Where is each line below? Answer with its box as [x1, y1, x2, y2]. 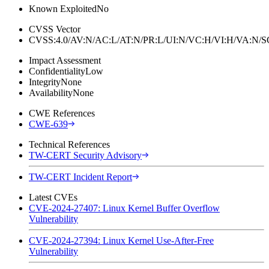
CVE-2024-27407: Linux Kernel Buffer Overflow [29, 202, 220, 213]
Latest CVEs [29, 192, 77, 202]
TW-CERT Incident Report [29, 171, 132, 182]
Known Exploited [29, 3, 97, 14]
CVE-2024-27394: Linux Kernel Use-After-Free [29, 235, 214, 246]
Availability [29, 87, 73, 98]
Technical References [29, 139, 110, 150]
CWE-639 [29, 118, 68, 129]
